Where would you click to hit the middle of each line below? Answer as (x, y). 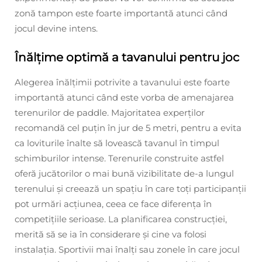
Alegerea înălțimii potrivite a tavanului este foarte (122, 82)
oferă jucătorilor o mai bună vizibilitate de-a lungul (124, 173)
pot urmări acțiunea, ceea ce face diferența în (113, 204)
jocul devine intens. (56, 28)
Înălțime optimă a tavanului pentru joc (127, 57)
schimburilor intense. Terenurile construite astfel (119, 158)
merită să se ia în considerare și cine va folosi (111, 234)
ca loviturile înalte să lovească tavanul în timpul (117, 143)
